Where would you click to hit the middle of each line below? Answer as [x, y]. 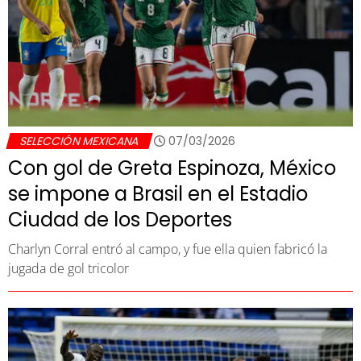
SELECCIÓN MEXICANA [79, 141]
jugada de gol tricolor [68, 268]
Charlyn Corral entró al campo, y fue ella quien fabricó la [168, 249]
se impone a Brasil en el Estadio [158, 193]
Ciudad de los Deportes [120, 219]
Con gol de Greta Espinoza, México [172, 168]
